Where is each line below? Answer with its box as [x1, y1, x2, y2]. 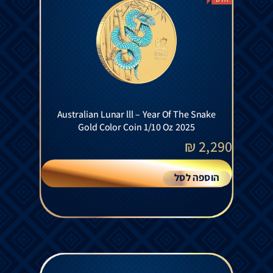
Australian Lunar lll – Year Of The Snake [57, 107, 216, 121]
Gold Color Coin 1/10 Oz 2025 [78, 120, 195, 133]
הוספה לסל [174, 171, 219, 184]
